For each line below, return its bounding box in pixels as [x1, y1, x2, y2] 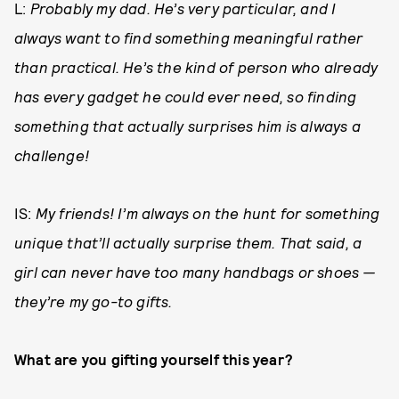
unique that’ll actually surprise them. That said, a [14, 233, 362, 252]
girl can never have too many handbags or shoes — [14, 263, 377, 281]
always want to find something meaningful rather [14, 28, 363, 47]
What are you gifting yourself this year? [14, 350, 293, 369]
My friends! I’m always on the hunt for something [35, 204, 380, 223]
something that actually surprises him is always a [14, 117, 361, 135]
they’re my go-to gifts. [14, 292, 173, 311]
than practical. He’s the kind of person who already [14, 58, 379, 77]
